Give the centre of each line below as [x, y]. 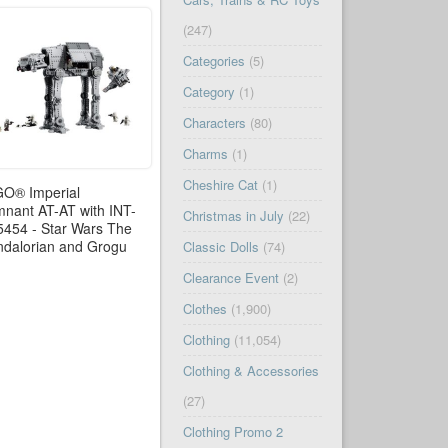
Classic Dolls [220, 247]
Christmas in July [233, 216]
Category [208, 92]
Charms [205, 154]
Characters [214, 123]
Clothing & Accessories [250, 371]
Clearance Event [230, 278]
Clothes [204, 309]
